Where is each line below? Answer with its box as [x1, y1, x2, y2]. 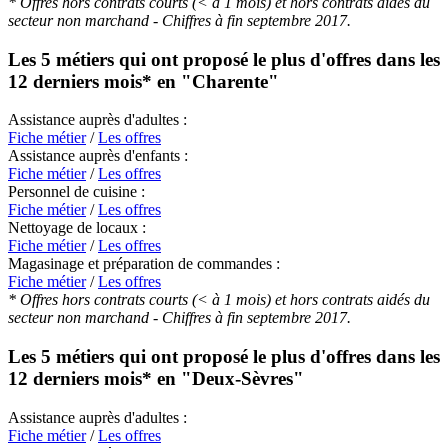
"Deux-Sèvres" [181, 368, 304, 390]
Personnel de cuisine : [8, 183, 145, 201]
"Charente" [181, 70, 279, 92]
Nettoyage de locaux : [8, 219, 146, 237]
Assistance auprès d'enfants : [8, 147, 188, 165]
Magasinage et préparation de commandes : [8, 255, 280, 273]
